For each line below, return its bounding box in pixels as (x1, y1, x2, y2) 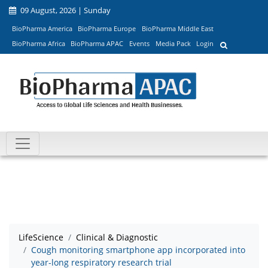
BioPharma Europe (78, 23, 136, 33)
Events (129, 39, 150, 48)
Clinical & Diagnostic (76, 232, 158, 243)
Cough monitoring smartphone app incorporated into (31, 244, 245, 256)
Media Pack (155, 39, 191, 48)
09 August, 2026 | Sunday (19, 5, 111, 16)
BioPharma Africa (11, 39, 65, 48)
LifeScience (19, 232, 63, 243)
